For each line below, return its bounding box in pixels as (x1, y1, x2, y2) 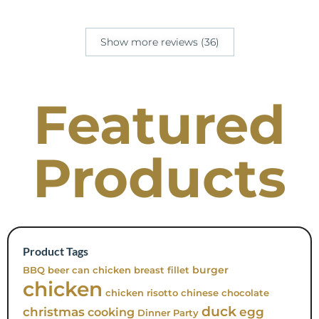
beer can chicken (48, 265, 131, 276)
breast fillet (134, 265, 189, 276)
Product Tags (23, 244, 88, 258)
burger (192, 263, 229, 277)
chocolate (221, 288, 269, 299)
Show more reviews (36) (100, 36, 219, 49)
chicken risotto (105, 288, 178, 299)
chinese (181, 288, 219, 299)
